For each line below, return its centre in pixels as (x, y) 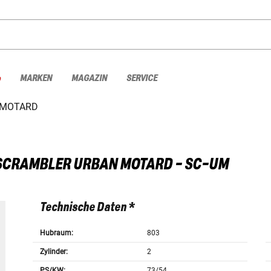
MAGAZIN (89, 78)
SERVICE (142, 78)
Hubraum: (56, 233)
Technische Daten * (87, 208)
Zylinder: (54, 252)
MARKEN (36, 78)
